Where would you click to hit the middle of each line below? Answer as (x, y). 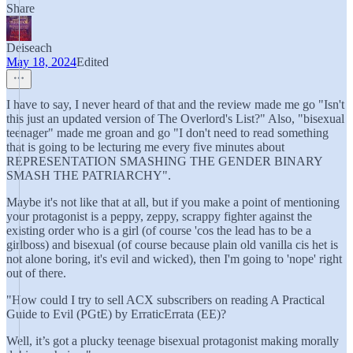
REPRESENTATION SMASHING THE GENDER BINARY (164, 161)
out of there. (36, 273)
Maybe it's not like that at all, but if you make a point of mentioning (173, 202)
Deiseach (29, 48)
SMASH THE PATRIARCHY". (89, 175)
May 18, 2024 (41, 62)
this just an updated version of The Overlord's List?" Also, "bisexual (175, 119)
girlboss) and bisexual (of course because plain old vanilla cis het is (172, 245)
